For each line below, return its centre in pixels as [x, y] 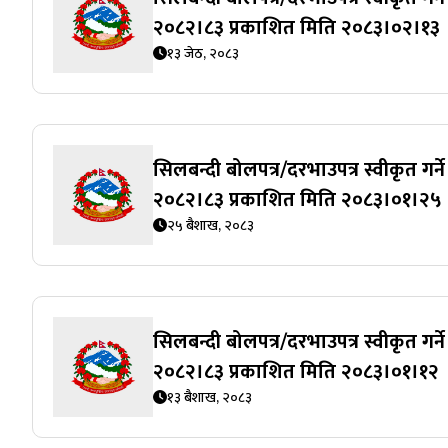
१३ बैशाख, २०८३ [209, 397]
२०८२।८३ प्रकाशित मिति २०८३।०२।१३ [296, 27]
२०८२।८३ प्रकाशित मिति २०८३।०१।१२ [296, 371]
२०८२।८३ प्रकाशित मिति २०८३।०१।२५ [297, 199]
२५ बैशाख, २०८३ [210, 225]
